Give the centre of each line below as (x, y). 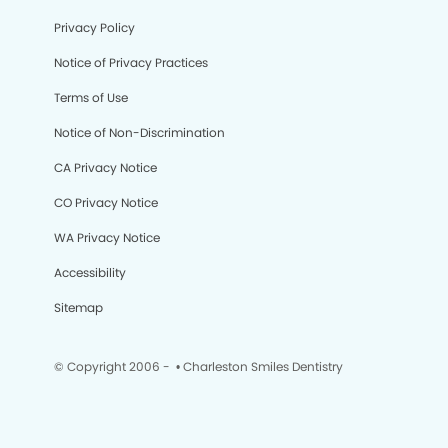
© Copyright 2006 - (113, 366)
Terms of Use (91, 97)
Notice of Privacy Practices (131, 62)
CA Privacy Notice (105, 167)
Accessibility (90, 272)
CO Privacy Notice (106, 202)
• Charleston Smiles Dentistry (258, 366)
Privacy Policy (94, 27)
